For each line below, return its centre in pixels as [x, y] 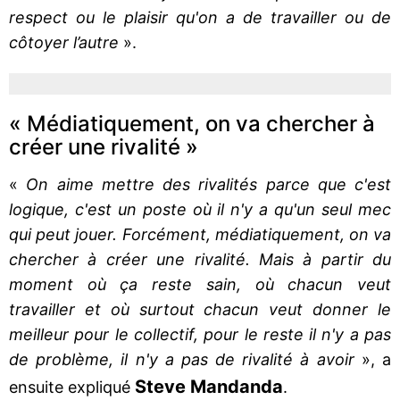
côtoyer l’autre [64, 42]
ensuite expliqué [72, 387]
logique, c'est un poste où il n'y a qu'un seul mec [200, 209]
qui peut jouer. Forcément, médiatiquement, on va [200, 234]
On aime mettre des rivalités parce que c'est [208, 184]
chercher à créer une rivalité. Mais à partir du [200, 259]
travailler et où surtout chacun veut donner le [200, 309]
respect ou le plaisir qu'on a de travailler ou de [200, 17]
